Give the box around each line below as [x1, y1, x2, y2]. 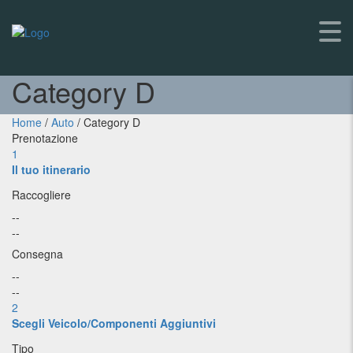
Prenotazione [12, 130, 78, 146]
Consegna [12, 246, 63, 262]
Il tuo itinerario [12, 162, 91, 177]
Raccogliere [12, 187, 71, 203]
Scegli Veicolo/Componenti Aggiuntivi [12, 315, 216, 331]
